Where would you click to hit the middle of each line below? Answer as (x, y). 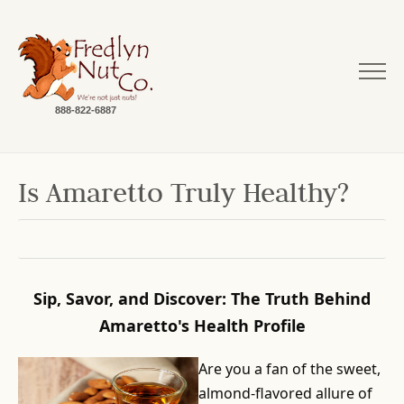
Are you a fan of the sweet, (289, 369)
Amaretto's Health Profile (202, 326)
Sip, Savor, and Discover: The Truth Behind (202, 298)
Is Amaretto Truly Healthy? (184, 197)
